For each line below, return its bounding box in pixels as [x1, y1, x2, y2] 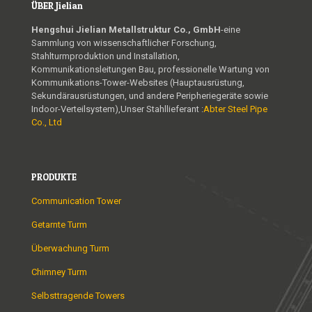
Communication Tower [31, 196, 121, 207]
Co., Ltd [31, 117, 62, 128]
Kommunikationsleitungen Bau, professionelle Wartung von [31, 64, 270, 75]
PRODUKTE [31, 171, 77, 183]
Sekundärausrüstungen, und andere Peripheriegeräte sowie [31, 91, 268, 102]
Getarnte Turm [31, 219, 87, 231]
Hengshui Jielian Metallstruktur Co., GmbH [31, 24, 221, 36]
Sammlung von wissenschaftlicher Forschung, [31, 38, 217, 49]
